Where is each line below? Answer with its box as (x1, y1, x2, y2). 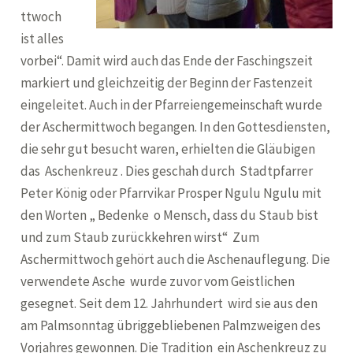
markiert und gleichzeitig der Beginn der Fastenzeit (20, 74, 314, 91)
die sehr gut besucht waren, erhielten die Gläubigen (20, 140, 316, 158)
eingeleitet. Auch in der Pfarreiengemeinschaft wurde (20, 96, 323, 113)
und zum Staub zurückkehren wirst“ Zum (20, 229, 262, 246)
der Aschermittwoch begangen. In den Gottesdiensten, (20, 118, 331, 136)
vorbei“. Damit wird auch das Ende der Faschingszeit (20, 52, 316, 69)
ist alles (20, 30, 65, 47)
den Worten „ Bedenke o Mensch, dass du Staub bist (20, 206, 321, 224)
